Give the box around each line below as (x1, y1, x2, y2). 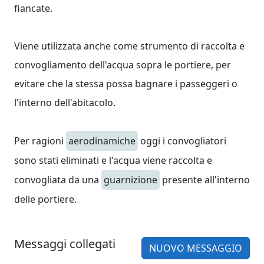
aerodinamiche (68, 134, 136, 147)
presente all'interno (160, 173, 250, 186)
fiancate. (14, 2, 52, 15)
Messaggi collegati (14, 236, 115, 252)
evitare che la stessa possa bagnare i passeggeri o (14, 77, 237, 90)
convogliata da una (14, 173, 101, 186)
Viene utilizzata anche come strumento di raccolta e (14, 39, 245, 52)
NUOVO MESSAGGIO (149, 242, 242, 255)
